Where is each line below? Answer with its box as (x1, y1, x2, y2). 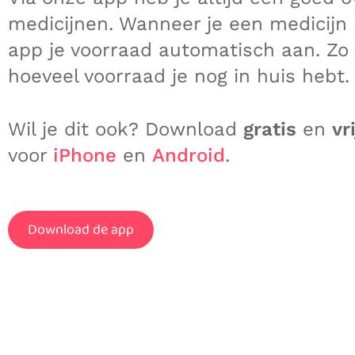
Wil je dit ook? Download (8, 117, 243, 140)
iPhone (53, 143, 116, 166)
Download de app (28, 219, 134, 242)
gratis (243, 117, 296, 140)
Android (152, 143, 225, 166)
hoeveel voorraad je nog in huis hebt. (8, 65, 349, 87)
